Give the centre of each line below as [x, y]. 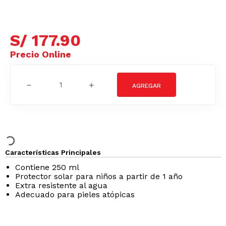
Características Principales [53, 143]
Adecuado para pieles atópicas [75, 185]
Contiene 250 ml [47, 158]
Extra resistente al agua [61, 176]
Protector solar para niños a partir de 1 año [99, 167]
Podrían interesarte [113, 215]
